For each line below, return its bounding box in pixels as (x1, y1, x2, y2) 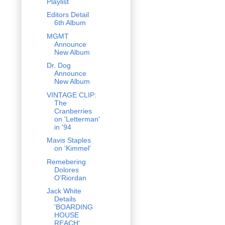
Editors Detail (46, 11, 89, 19)
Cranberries (54, 106, 92, 115)
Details (54, 195, 76, 203)
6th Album (54, 19, 86, 27)
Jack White (46, 187, 81, 195)
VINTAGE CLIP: (46, 90, 96, 99)
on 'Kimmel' (54, 144, 91, 153)
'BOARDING (54, 203, 93, 211)
